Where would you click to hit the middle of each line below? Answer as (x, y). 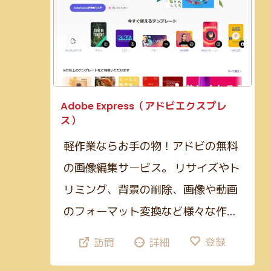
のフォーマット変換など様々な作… (149, 210)
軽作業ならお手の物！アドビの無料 (150, 145)
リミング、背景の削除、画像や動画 (150, 188)
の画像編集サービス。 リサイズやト (152, 167)
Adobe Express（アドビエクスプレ (144, 106)
